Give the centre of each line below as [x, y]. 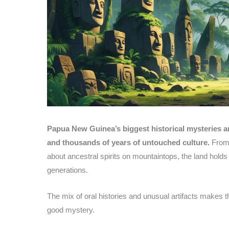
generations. [67, 170]
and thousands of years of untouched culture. [128, 142]
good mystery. [71, 210]
